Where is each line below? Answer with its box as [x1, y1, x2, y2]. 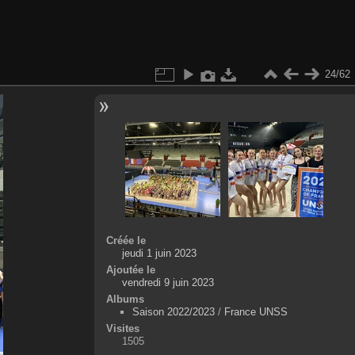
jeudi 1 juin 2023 [121, 246, 197, 259]
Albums [105, 292, 144, 305]
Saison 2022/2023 [132, 305, 215, 318]
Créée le [105, 234, 146, 246]
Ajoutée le [105, 263, 155, 276]
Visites [105, 322, 139, 334]
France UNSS [223, 305, 288, 318]
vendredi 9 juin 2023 [121, 276, 214, 288]
